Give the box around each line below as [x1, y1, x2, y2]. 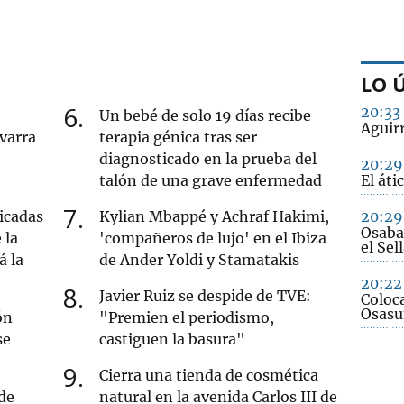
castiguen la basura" [99, 329, 246, 348]
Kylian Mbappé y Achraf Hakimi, [99, 207, 330, 225]
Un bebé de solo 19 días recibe [99, 106, 312, 124]
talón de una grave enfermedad [99, 170, 323, 189]
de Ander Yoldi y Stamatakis [99, 250, 300, 269]
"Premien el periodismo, [99, 308, 275, 326]
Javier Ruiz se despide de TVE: [99, 286, 312, 305]
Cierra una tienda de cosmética [99, 365, 319, 384]
